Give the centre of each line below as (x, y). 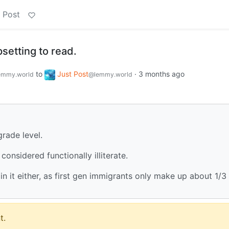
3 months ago (162, 74)
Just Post (73, 74)
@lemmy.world (110, 74)
